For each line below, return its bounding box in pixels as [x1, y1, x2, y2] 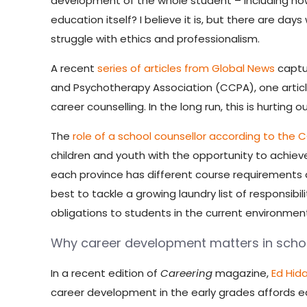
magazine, [215, 265, 272, 280]
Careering [160, 265, 216, 280]
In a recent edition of [51, 265, 161, 280]
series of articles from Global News [97, 60, 275, 75]
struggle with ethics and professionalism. [51, 31, 260, 46]
